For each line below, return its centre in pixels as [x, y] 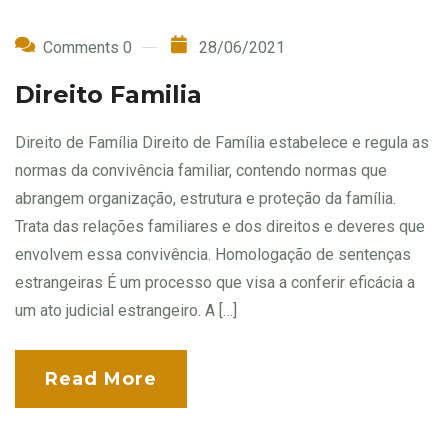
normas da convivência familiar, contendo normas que [201, 171]
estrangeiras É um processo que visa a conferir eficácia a [215, 283]
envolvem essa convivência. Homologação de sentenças [213, 255]
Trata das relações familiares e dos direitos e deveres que [220, 227]
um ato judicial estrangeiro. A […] [126, 311]
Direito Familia [108, 95]
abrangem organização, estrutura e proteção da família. [205, 199]
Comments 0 [87, 48]
